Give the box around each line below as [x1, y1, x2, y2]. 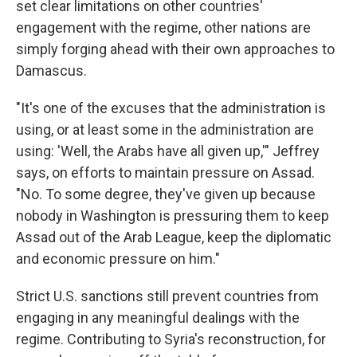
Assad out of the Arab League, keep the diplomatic [16, 229, 331, 245]
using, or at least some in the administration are [16, 121, 314, 138]
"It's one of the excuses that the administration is [16, 100, 326, 116]
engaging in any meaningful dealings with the [16, 309, 300, 326]
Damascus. [16, 62, 87, 79]
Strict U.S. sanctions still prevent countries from [16, 288, 319, 304]
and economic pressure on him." [16, 250, 220, 267]
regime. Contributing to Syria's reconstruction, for [16, 331, 326, 347]
